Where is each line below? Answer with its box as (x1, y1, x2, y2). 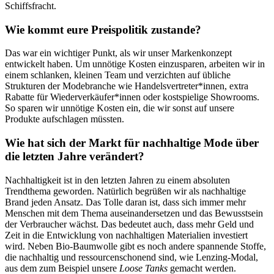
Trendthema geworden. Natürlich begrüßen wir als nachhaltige (5, 185, 246, 196)
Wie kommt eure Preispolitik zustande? (5, 23, 201, 36)
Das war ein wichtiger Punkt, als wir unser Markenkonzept (5, 48, 232, 59)
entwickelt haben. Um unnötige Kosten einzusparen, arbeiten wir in (5, 59, 265, 70)
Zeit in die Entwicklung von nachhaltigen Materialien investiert (5, 229, 248, 240)
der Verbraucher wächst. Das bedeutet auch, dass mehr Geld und (5, 218, 254, 229)
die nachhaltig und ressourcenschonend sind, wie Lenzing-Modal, (5, 251, 258, 262)
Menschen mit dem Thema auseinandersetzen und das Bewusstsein (5, 207, 263, 218)
